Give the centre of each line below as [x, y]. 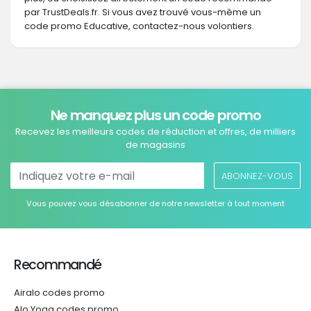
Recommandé [58, 265]
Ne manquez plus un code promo [155, 115]
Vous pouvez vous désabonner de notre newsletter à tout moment [155, 203]
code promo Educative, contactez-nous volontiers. [139, 26]
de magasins [155, 145]
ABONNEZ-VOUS [257, 176]
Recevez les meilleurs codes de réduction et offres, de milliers [155, 132]
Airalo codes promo [59, 293]
